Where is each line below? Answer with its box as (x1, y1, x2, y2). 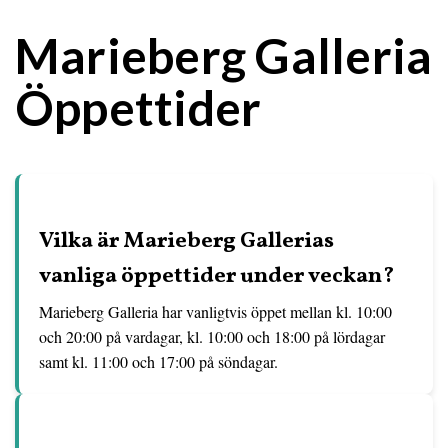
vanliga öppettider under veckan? (39, 261, 394, 292)
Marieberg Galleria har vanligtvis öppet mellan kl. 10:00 (39, 301, 392, 322)
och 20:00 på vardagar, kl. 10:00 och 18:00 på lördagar (39, 326, 385, 347)
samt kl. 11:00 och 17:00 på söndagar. (39, 351, 278, 372)
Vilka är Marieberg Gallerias (39, 226, 334, 257)
